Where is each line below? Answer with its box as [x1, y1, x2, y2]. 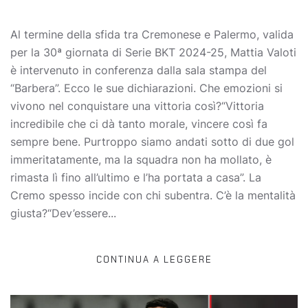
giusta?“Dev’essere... [10, 206, 116, 220]
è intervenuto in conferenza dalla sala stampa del [10, 63, 267, 77]
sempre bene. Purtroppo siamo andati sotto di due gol [10, 134, 294, 148]
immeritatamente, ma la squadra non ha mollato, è [10, 152, 272, 166]
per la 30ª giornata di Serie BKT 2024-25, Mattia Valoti [10, 45, 296, 59]
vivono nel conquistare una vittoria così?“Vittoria [10, 98, 264, 113]
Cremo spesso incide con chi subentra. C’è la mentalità [10, 188, 296, 202]
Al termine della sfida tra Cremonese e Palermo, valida [10, 27, 294, 41]
